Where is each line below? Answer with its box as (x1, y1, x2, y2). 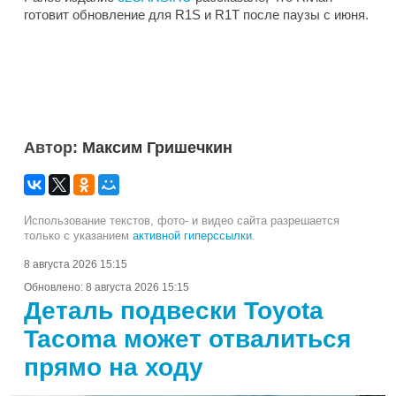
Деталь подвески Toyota (24, 297, 324, 325)
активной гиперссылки (133, 229, 252, 243)
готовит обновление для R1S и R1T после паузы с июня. (24, 7, 369, 23)
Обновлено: (24, 281, 86, 294)
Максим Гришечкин (82, 139, 232, 157)
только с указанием (24, 229, 133, 243)
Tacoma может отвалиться (24, 325, 351, 354)
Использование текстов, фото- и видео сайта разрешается (24, 214, 339, 228)
